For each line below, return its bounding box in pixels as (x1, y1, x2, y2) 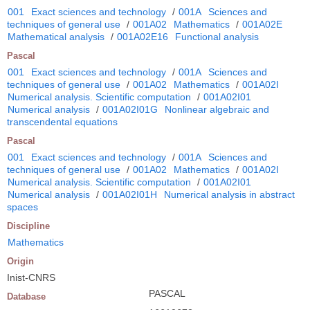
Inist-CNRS (7, 272, 55, 284)
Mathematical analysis (8, 31, 104, 43)
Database (7, 291, 46, 302)
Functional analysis (175, 31, 259, 43)
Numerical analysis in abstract (164, 189, 295, 201)
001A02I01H (102, 189, 157, 201)
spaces (7, 201, 38, 213)
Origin (7, 256, 34, 267)
